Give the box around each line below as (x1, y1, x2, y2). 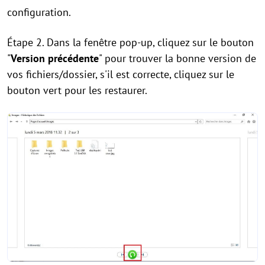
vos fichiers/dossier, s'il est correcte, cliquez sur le (7, 67, 234, 81)
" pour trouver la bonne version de (99, 51, 256, 65)
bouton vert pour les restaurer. (7, 83, 147, 97)
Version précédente (11, 51, 99, 65)
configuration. (7, 5, 71, 19)
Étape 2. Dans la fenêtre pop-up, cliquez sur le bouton (7, 35, 254, 49)
